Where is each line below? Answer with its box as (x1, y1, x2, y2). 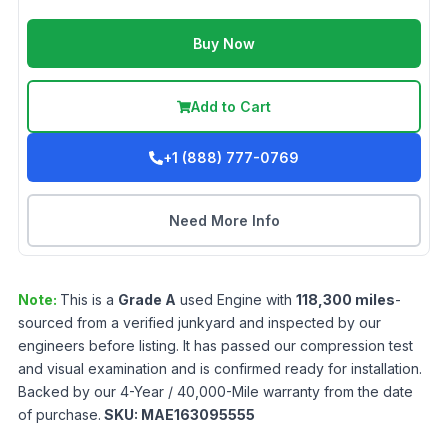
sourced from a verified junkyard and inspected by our (18, 314, 381, 331)
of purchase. (18, 406, 101, 423)
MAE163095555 (141, 406, 255, 423)
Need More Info (168, 212, 280, 229)
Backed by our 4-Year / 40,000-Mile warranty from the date (18, 383, 413, 400)
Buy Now (193, 35, 255, 52)
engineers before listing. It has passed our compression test (18, 337, 413, 354)
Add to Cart (191, 98, 271, 115)
